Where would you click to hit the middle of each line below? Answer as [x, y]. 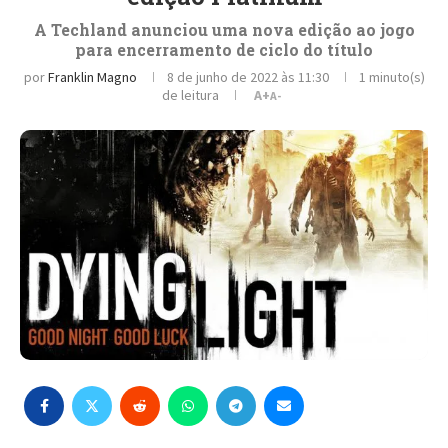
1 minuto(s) [391, 77]
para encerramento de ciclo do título [224, 49]
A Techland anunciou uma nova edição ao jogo [224, 29]
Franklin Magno [92, 77]
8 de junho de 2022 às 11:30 [247, 77]
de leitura [190, 95]
